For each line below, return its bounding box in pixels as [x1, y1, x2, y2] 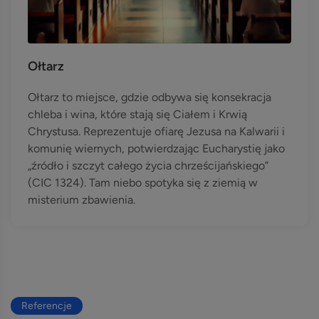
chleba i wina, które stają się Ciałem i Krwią [28, 108, 247, 121]
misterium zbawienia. [28, 193, 135, 206]
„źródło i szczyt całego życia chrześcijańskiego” [28, 159, 268, 172]
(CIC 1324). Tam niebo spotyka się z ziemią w [28, 176, 258, 189]
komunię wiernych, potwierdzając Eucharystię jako [28, 142, 285, 155]
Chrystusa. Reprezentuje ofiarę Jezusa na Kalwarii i [28, 125, 285, 138]
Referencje [21, 300, 72, 312]
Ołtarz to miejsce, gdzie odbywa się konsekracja [28, 90, 271, 104]
